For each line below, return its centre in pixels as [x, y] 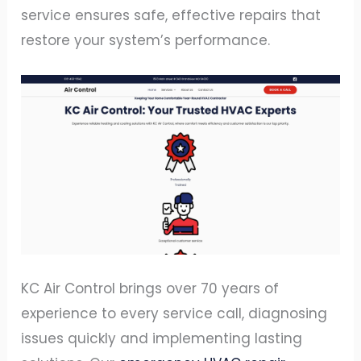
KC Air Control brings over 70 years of [150, 288]
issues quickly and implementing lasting [162, 338]
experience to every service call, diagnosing [174, 313]
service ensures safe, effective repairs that [171, 15]
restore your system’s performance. [146, 40]
